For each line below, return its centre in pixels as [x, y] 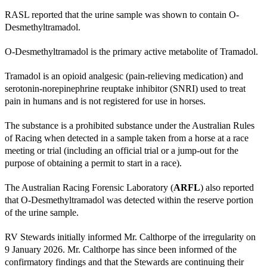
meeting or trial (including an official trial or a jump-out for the [122, 150]
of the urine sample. [42, 212]
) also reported [227, 187]
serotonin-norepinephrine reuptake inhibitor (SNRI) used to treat [125, 88]
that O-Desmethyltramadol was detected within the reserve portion [129, 200]
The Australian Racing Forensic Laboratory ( [89, 187]
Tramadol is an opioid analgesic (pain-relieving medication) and [124, 76]
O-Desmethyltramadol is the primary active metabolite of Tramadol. [131, 51]
